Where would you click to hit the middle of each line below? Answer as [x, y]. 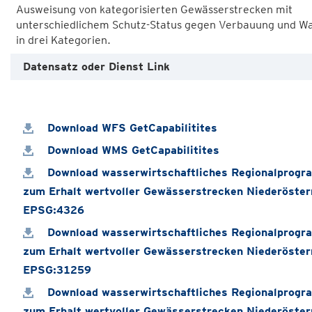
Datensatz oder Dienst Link [96, 67]
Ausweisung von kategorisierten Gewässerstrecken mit [154, 9]
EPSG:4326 [54, 210]
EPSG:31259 [57, 270]
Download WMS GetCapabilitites [132, 150]
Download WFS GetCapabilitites [131, 128]
